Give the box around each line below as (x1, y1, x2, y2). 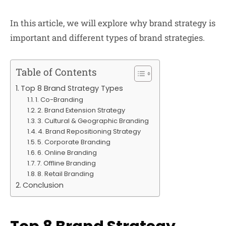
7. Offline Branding (37, 158, 96, 168)
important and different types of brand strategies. (10, 32, 205, 44)
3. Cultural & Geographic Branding (37, 116, 149, 126)
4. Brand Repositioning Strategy (38, 126, 141, 136)
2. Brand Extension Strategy (37, 105, 126, 115)
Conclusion (22, 180, 64, 190)
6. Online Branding (37, 147, 97, 157)
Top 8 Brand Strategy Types (20, 83, 123, 93)
